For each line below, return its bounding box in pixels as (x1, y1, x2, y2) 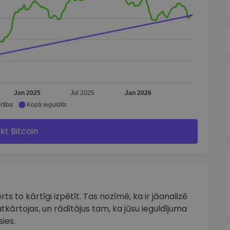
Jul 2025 (70, 89, 94, 97)
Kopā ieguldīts (26, 101, 67, 108)
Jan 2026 (125, 89, 152, 97)
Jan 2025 (13, 89, 41, 97)
